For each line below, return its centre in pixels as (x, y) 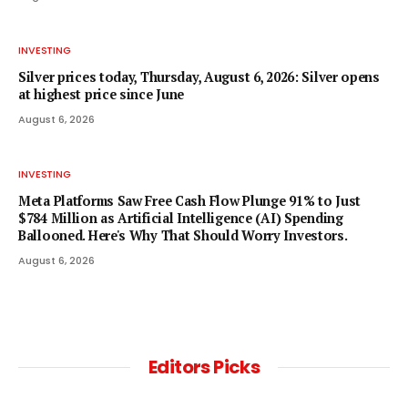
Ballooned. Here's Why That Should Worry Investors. (183, 235)
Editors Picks (204, 367)
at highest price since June (102, 94)
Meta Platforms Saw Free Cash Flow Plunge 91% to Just (189, 200)
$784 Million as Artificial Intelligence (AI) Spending (181, 218)
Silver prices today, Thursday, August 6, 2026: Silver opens (199, 76)
